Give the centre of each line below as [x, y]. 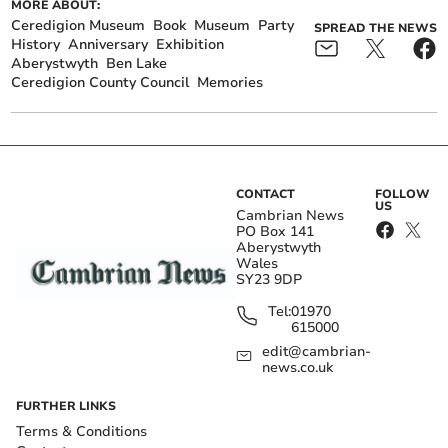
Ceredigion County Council [100, 83]
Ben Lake [137, 64]
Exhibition [190, 45]
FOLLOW [403, 194]
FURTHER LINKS [66, 406]
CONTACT [265, 194]
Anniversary [108, 45]
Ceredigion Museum [78, 26]
